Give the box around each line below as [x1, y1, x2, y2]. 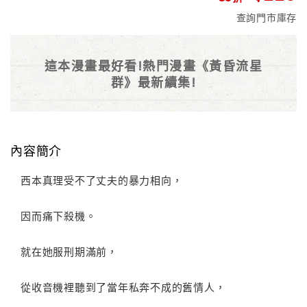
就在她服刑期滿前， [21, 244, 118, 259]
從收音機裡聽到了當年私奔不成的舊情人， [21, 280, 226, 295]
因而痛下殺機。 [21, 208, 97, 223]
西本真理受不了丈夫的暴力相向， [21, 173, 183, 188]
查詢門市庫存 [236, 10, 297, 25]
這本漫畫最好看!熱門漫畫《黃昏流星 [44, 56, 263, 75]
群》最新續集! [110, 73, 197, 91]
